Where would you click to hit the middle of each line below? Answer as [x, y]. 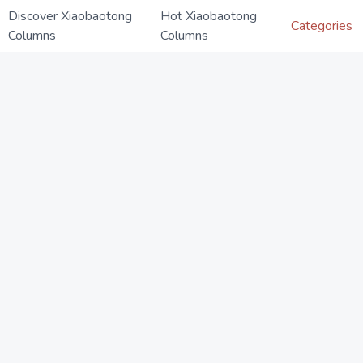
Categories [322, 26]
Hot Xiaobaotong [208, 16]
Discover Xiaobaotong [70, 16]
